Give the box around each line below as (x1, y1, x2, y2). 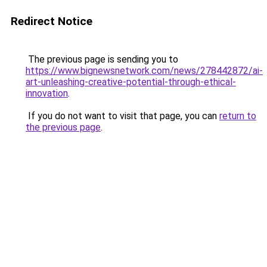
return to (219, 110, 256, 122)
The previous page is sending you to (26, 54, 178, 65)
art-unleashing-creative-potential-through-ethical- (26, 76, 236, 88)
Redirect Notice (11, 14, 92, 28)
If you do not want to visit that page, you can (26, 110, 219, 122)
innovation (26, 88, 68, 99)
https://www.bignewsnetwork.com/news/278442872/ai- (26, 65, 263, 76)
